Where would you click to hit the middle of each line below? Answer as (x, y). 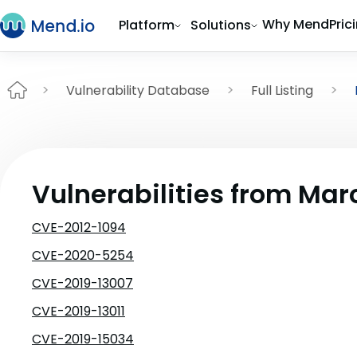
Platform (147, 25)
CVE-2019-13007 (82, 283)
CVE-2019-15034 (83, 339)
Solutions (221, 25)
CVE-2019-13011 (78, 311)
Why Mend (296, 24)
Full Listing (282, 90)
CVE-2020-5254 (83, 255)
